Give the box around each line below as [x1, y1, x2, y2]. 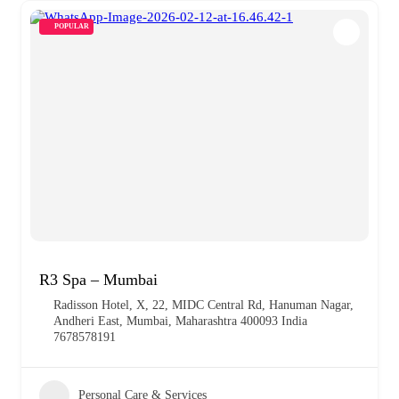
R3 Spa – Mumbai [39, 270, 158, 289]
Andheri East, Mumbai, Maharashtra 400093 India [53, 313, 307, 328]
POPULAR [54, 21, 89, 30]
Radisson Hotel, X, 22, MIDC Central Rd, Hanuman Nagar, [53, 297, 354, 312]
